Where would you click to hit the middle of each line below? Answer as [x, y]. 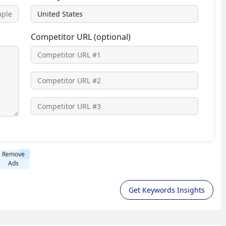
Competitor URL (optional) [81, 37]
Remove [13, 154]
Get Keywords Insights [167, 190]
